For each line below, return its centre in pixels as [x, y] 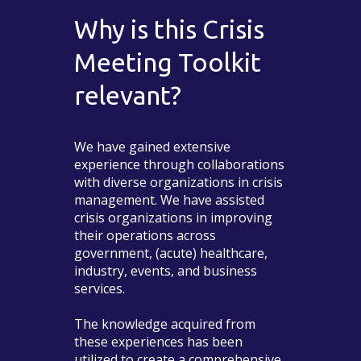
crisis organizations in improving [174, 218]
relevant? [128, 95]
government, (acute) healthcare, [171, 253]
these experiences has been [159, 342]
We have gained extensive [153, 147]
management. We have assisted [170, 200]
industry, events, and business [166, 271]
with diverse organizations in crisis [179, 183]
